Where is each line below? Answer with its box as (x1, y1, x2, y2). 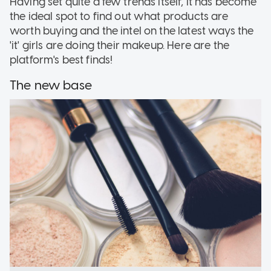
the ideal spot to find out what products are (10, 9, 229, 23)
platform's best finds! (10, 53, 113, 67)
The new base (10, 77, 92, 93)
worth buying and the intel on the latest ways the (10, 24, 254, 38)
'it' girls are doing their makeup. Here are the (10, 38, 230, 52)
